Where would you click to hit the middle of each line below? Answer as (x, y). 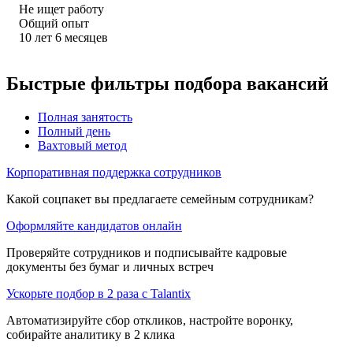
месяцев (86, 37)
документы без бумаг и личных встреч (110, 266)
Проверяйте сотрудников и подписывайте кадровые (147, 252)
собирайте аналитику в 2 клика (91, 334)
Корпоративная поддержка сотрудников (114, 172)
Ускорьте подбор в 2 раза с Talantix (98, 293)
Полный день (74, 131)
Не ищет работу (61, 9)
